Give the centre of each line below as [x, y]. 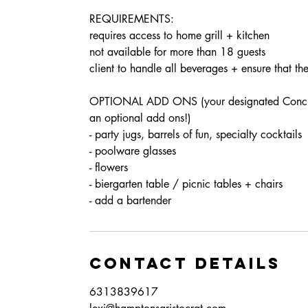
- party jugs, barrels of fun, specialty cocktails [196, 134]
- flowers [109, 167]
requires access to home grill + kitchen [179, 35]
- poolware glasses [133, 151]
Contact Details [185, 263]
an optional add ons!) [140, 118]
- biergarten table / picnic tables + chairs [186, 184]
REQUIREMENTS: [132, 19]
